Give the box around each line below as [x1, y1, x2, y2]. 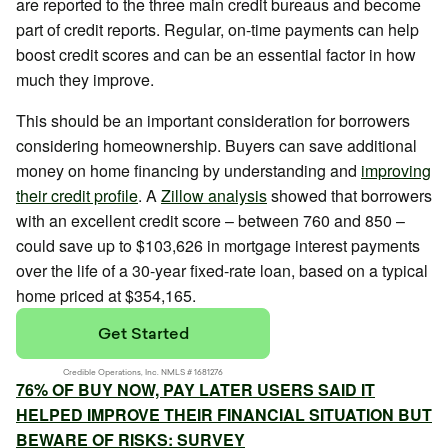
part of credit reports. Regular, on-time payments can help [16, 18, 419, 41]
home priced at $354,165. [16, 284, 196, 307]
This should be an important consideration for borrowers [16, 109, 410, 132]
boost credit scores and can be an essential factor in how [16, 43, 416, 66]
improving [361, 159, 431, 182]
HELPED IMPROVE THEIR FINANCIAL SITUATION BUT [16, 403, 432, 426]
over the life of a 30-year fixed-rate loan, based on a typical [16, 259, 428, 282]
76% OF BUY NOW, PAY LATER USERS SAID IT [16, 378, 375, 401]
